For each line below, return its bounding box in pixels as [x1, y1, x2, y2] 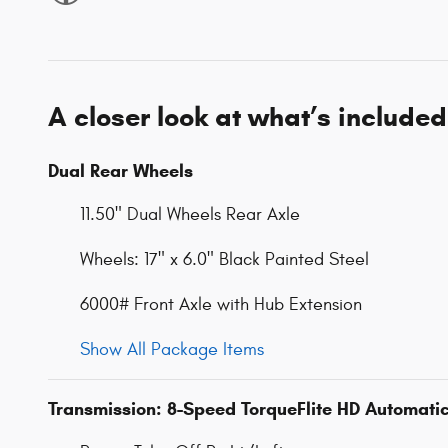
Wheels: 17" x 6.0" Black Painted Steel [80, 248, 369, 270]
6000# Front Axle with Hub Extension [80, 293, 362, 315]
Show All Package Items [80, 338, 264, 360]
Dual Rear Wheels [48, 159, 193, 182]
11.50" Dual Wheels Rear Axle [80, 203, 300, 225]
